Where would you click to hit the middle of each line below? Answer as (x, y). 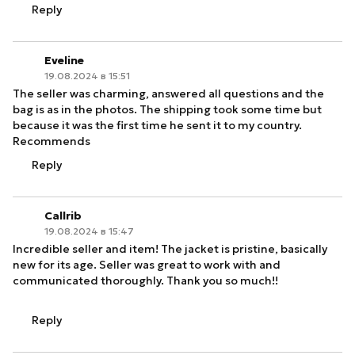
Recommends (52, 141)
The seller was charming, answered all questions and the (168, 94)
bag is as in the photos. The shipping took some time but (167, 109)
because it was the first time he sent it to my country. (157, 125)
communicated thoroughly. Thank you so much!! (145, 281)
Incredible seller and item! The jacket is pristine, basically (170, 249)
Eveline (64, 60)
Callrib (63, 216)
